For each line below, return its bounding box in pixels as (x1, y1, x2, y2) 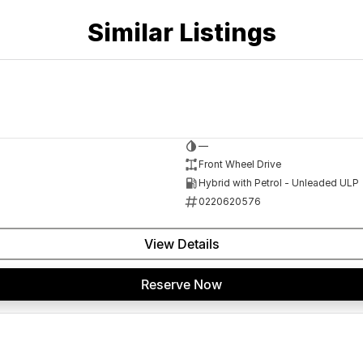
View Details (143, 235, 220, 252)
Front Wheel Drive (198, 158, 281, 171)
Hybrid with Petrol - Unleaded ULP (198, 177, 359, 190)
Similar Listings (87, 17, 276, 47)
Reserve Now (141, 275, 222, 293)
